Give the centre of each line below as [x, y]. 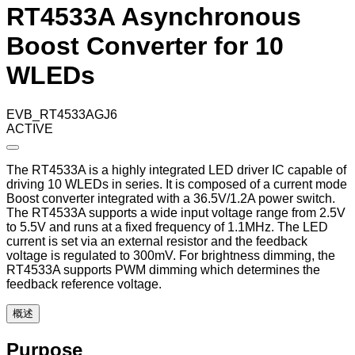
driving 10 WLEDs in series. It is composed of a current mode [177, 184]
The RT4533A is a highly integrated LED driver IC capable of [176, 170]
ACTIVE [30, 128]
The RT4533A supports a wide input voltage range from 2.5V [176, 212]
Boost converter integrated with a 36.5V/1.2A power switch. [171, 198]
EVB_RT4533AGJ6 [62, 114]
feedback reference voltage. [84, 284]
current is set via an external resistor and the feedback [157, 241]
